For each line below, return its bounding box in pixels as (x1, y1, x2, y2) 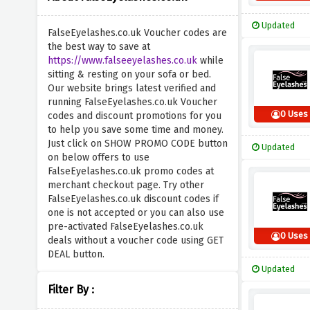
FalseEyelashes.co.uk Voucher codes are (47, 27, 227, 39)
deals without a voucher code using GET (47, 235, 224, 246)
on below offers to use (47, 152, 149, 163)
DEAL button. (47, 248, 104, 260)
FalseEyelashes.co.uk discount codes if (47, 193, 219, 205)
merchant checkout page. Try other (47, 179, 204, 191)
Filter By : (47, 283, 94, 296)
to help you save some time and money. (47, 124, 224, 136)
